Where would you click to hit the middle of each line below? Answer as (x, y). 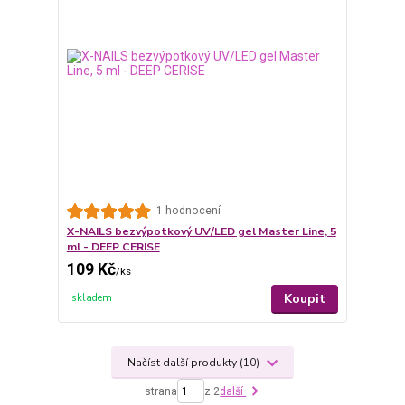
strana (161, 391)
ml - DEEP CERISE (113, 246)
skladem (92, 297)
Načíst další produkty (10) (195, 362)
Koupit (305, 298)
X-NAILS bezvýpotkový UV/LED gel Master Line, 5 (201, 231)
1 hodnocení (188, 211)
